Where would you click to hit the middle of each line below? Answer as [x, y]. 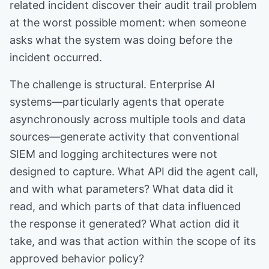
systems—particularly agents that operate [117, 102]
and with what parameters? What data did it [122, 189]
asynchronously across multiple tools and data [128, 119]
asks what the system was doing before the [121, 40]
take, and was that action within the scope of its [133, 241]
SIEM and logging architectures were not [113, 154]
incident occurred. [56, 57]
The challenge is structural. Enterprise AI [112, 84]
